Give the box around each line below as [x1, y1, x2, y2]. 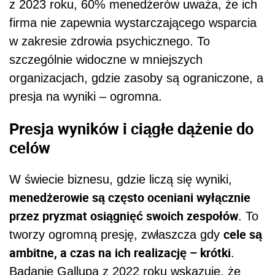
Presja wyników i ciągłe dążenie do [9, 117, 254, 139]
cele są [223, 226, 262, 243]
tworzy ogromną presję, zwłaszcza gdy [9, 228, 223, 242]
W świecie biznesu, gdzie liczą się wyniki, [9, 172, 232, 187]
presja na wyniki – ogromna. [9, 90, 162, 104]
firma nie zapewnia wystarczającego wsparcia [9, 16, 257, 30]
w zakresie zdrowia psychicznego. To [9, 34, 210, 48]
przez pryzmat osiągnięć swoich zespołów [9, 207, 238, 225]
